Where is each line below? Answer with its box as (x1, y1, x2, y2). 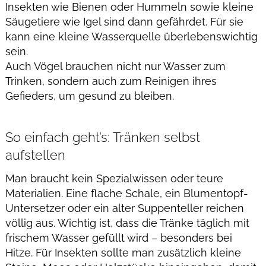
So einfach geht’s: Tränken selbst (5, 130, 200, 145)
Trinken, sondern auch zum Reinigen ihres (5, 75, 217, 88)
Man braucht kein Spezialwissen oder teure (5, 172, 223, 185)
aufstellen (5, 148, 65, 163)
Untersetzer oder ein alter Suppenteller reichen (5, 202, 244, 215)
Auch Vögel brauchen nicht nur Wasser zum (5, 60, 226, 73)
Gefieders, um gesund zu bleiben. (5, 90, 174, 103)
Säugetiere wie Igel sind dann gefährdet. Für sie (5, 15, 243, 28)
